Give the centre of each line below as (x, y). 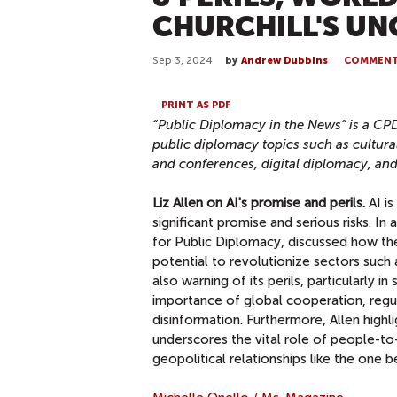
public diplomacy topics (226, 144)
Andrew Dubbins (284, 61)
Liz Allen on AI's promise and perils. (259, 202)
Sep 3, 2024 (183, 60)
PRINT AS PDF (196, 105)
